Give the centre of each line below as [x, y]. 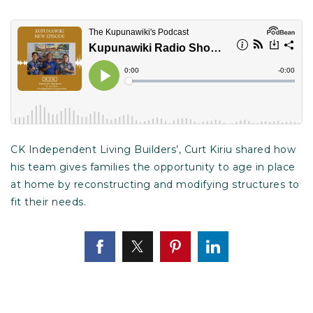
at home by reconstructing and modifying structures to [155, 184]
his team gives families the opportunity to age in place [153, 167]
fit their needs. [50, 202]
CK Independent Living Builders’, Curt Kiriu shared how [153, 149]
